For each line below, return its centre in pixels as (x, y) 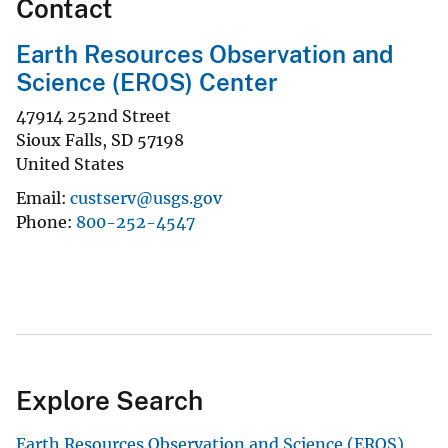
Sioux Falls (59, 139)
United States (70, 163)
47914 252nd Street (93, 115)
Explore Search (109, 400)
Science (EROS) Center (147, 82)
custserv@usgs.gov (146, 197)
